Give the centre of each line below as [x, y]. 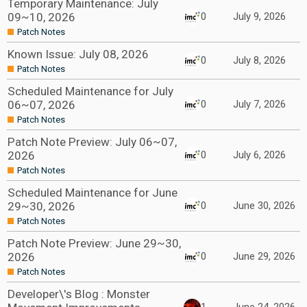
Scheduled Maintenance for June [93, 193]
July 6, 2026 [259, 155]
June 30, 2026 [264, 206]
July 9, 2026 [259, 16]
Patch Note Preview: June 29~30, [94, 243]
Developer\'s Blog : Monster [79, 294]
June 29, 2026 [264, 256]
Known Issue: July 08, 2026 [78, 54]
